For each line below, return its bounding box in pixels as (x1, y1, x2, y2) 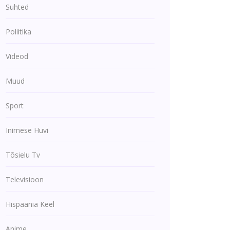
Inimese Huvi (6, 125, 48, 135)
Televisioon (6, 175, 44, 184)
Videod (6, 51, 28, 61)
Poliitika (6, 27, 31, 36)
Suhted (6, 2, 29, 12)
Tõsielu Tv (6, 150, 40, 160)
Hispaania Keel (6, 199, 54, 209)
